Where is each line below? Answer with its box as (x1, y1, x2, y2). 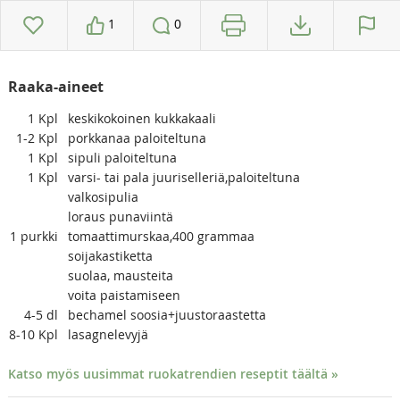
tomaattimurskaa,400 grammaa (67, 227, 254, 245)
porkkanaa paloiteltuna (67, 129, 206, 146)
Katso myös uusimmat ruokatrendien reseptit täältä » (7, 364, 338, 382)
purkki (20, 227, 58, 245)
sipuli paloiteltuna (67, 148, 177, 166)
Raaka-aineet (7, 76, 104, 96)
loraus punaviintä (67, 207, 173, 225)
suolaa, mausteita (67, 266, 173, 284)
